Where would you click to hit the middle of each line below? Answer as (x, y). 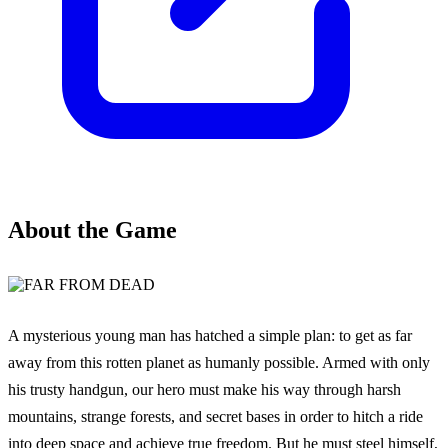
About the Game (92, 230)
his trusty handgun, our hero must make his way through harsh (204, 390)
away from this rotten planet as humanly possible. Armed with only (219, 363)
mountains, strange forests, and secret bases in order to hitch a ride (215, 417)
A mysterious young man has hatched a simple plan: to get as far (210, 336)
